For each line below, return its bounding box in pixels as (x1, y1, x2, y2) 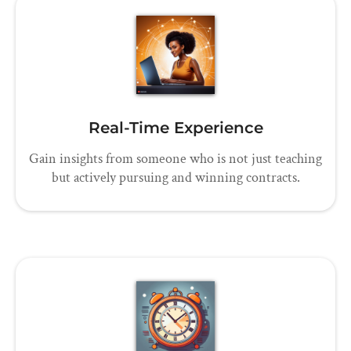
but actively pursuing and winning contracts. (51, 168, 300, 187)
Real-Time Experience (88, 118, 263, 138)
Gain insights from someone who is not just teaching (29, 150, 322, 168)
